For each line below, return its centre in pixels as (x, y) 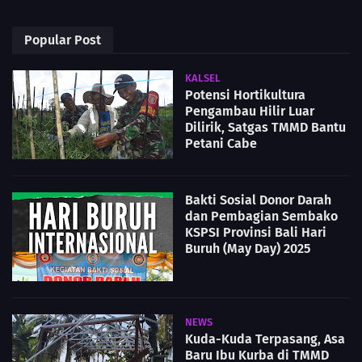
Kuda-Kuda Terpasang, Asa (265, 339)
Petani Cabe (221, 144)
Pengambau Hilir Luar (250, 112)
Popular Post (63, 40)
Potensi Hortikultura (245, 95)
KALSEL (203, 78)
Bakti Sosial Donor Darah (258, 200)
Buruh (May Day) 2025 (248, 249)
